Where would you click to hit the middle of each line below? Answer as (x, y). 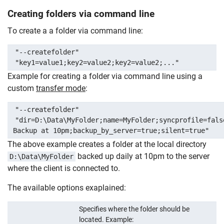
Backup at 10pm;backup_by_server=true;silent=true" (111, 130)
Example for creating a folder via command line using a (105, 76)
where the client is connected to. (64, 168)
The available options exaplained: (67, 187)
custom (22, 88)
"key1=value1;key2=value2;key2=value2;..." (97, 62)
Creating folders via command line (81, 13)
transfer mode (61, 88)
